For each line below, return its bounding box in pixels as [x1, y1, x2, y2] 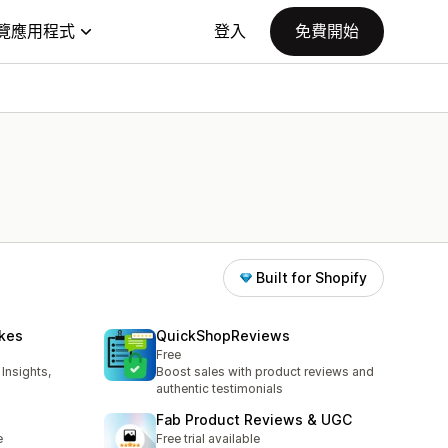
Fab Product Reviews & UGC [156, 411, 352, 429]
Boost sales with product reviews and [156, 364, 374, 380]
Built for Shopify [256, 269, 367, 286]
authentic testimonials [156, 381, 283, 397]
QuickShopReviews [156, 327, 290, 345]
